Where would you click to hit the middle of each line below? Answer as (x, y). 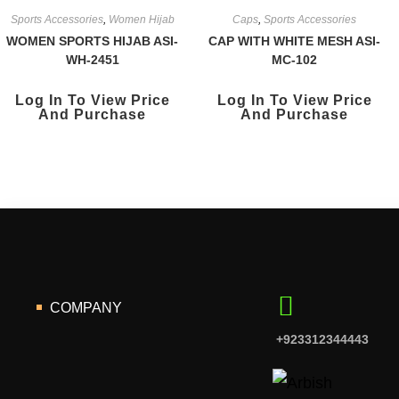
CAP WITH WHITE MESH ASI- (295, 41)
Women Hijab (141, 20)
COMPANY (84, 308)
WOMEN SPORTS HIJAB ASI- (93, 41)
